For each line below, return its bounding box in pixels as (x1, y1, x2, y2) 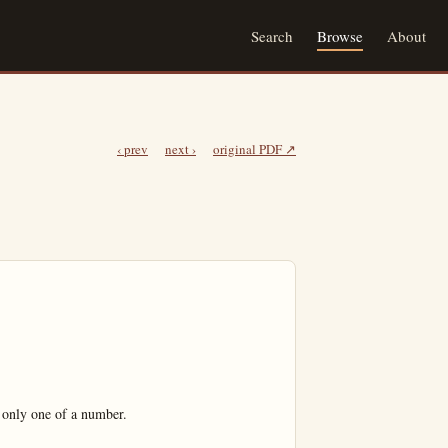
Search (251, 25, 293, 46)
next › (165, 140, 196, 158)
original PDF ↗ (213, 140, 296, 158)
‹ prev (117, 140, 148, 158)
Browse (317, 25, 363, 46)
